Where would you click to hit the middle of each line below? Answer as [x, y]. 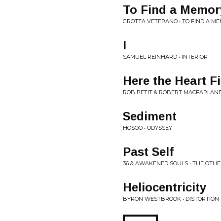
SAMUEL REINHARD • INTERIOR [165, 57]
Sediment [150, 116]
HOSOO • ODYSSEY [147, 128]
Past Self [148, 152]
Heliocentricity [165, 187]
